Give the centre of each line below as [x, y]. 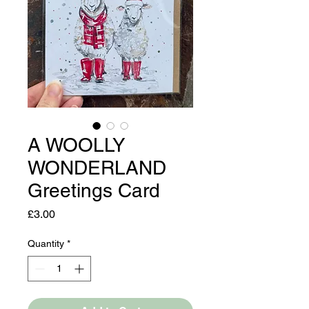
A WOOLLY [77, 144]
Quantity [46, 243]
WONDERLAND [97, 167]
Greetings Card [94, 190]
